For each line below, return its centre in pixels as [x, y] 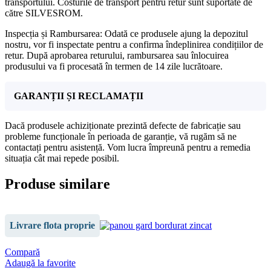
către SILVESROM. [44, 13]
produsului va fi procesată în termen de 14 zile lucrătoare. [114, 67]
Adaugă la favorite [40, 263]
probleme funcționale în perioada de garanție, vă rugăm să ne [121, 137]
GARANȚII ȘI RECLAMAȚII [79, 96]
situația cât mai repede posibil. [62, 158]
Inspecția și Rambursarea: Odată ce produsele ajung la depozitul [126, 34]
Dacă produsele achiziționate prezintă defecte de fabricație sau [123, 126]
